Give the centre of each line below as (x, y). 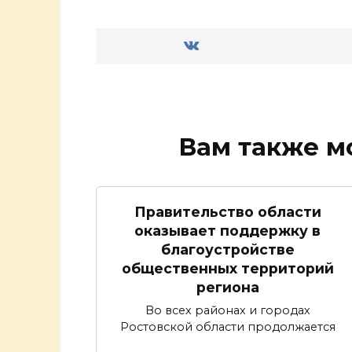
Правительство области (227, 211)
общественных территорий (227, 268)
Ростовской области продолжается (227, 326)
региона (227, 287)
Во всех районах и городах (227, 310)
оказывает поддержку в (227, 230)
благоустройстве (227, 249)
